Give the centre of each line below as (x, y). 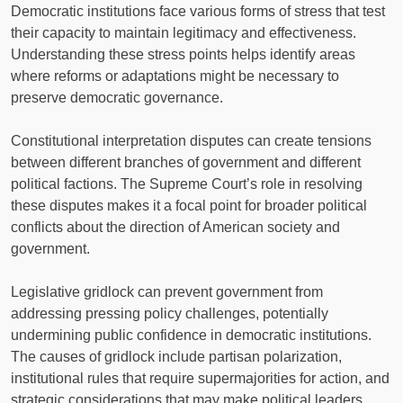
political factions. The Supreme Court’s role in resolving (187, 184)
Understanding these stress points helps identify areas (183, 54)
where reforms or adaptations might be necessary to (175, 76)
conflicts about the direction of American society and (175, 227)
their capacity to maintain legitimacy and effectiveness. (184, 32)
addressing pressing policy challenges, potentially (170, 313)
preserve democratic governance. (117, 97)
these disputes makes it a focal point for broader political (189, 205)
